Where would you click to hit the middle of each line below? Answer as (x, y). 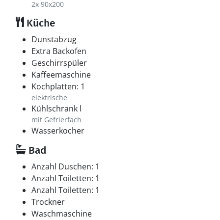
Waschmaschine (62, 214)
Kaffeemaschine (61, 75)
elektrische (49, 97)
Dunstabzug (54, 39)
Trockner (48, 202)
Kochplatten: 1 (58, 86)
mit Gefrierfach (56, 120)
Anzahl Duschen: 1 (66, 166)
